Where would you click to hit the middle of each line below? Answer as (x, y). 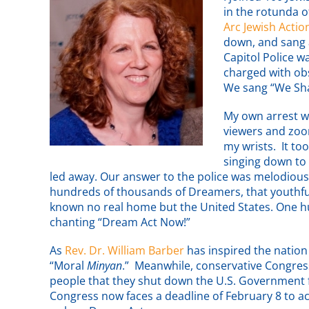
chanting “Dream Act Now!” (120, 222)
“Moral (68, 266)
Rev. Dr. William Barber (124, 251)
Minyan (104, 266)
